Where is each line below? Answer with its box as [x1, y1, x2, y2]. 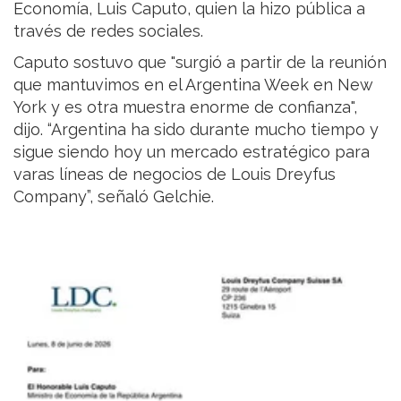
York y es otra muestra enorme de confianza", [13, 97, 357, 116]
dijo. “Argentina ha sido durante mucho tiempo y [13, 119, 379, 139]
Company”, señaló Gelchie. [13, 186, 218, 206]
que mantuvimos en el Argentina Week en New [13, 74, 372, 94]
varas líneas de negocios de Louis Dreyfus [13, 164, 336, 183]
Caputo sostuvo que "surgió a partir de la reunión [13, 52, 387, 72]
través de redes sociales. [13, 21, 203, 40]
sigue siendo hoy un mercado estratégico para [13, 141, 370, 161]
